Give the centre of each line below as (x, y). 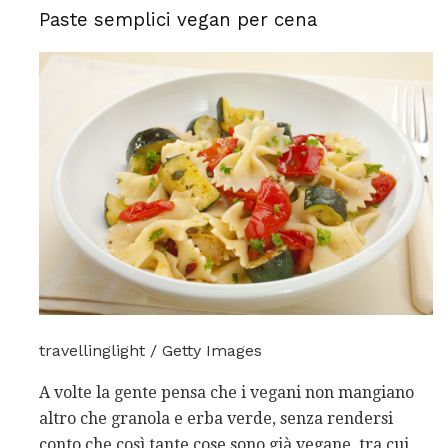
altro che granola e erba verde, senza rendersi (216, 418)
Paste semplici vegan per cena (178, 20)
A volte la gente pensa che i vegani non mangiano (226, 392)
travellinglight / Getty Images (150, 350)
